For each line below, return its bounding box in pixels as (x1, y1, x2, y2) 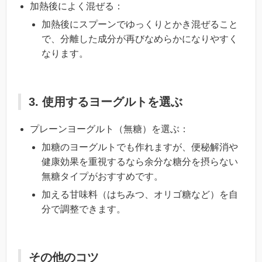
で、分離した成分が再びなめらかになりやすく (42, 33, 238, 44)
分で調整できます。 (42, 204, 126, 214)
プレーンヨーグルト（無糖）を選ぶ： (30, 123, 189, 134)
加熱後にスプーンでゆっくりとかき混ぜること (42, 19, 238, 29)
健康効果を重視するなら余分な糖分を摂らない (42, 156, 238, 167)
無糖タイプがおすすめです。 (42, 171, 163, 181)
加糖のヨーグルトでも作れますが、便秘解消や (42, 142, 238, 152)
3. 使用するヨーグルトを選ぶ (29, 95, 182, 108)
